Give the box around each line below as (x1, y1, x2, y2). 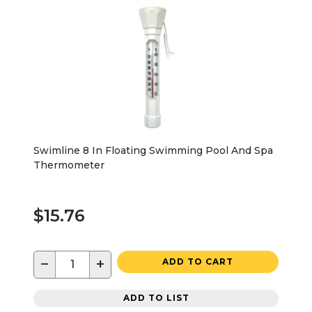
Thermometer (33, 158, 104, 171)
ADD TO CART (162, 256, 233, 267)
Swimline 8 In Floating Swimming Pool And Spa (33, 143, 273, 157)
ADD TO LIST (123, 292, 189, 304)
